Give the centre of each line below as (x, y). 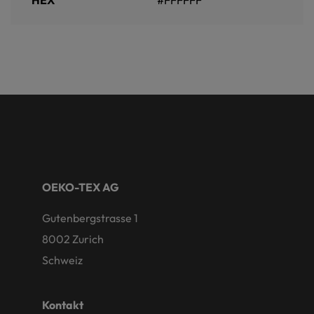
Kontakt (63, 305)
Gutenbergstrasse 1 (90, 218)
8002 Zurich (73, 239)
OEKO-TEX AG (81, 187)
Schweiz (62, 260)
